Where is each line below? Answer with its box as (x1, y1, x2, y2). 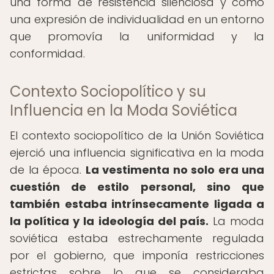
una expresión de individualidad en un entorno (10, 12, 264, 27)
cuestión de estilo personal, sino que (10, 179, 264, 194)
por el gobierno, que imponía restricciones (10, 248, 264, 263)
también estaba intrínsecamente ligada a (10, 196, 264, 212)
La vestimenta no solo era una (85, 162, 264, 177)
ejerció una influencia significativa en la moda (10, 145, 264, 160)
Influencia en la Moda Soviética (10, 100, 237, 120)
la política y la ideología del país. (10, 213, 209, 229)
